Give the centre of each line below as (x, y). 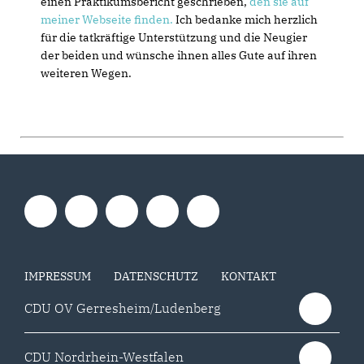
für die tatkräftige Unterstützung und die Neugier (174, 37)
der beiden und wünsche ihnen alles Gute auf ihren (179, 55)
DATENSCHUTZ (156, 276)
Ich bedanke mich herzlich (245, 19)
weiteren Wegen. (86, 73)
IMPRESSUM (58, 276)
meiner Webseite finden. (107, 19)
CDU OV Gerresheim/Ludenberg (123, 308)
